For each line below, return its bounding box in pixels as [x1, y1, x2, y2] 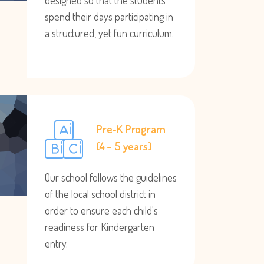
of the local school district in [45, 187, 156, 200]
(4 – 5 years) [96, 138, 152, 153]
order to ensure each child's [45, 204, 158, 217]
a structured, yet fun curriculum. [45, 27, 174, 39]
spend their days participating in [45, 10, 173, 23]
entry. [45, 237, 68, 250]
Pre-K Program [96, 121, 166, 136]
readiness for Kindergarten [45, 220, 154, 233]
